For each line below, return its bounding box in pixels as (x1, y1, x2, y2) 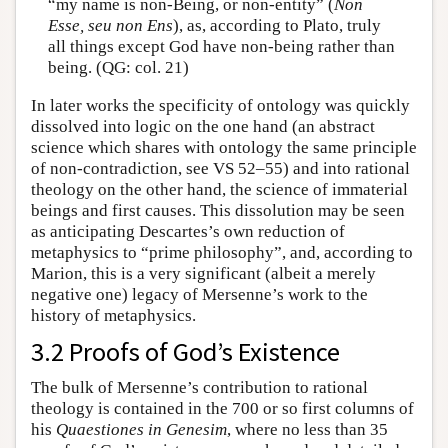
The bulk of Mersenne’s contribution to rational (31, 377, 368, 397)
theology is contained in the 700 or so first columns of (31, 398, 414, 418)
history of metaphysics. (31, 305, 196, 325)
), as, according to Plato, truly (172, 16, 381, 36)
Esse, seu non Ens (47, 16, 173, 36)
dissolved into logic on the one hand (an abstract (31, 116, 375, 136)
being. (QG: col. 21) (47, 58, 189, 78)
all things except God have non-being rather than (47, 37, 395, 57)
